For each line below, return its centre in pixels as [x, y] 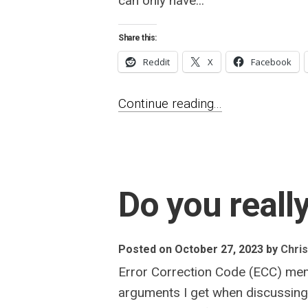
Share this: [137, 38]
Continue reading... [170, 103]
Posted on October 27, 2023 [191, 249]
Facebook [271, 62]
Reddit [156, 62]
